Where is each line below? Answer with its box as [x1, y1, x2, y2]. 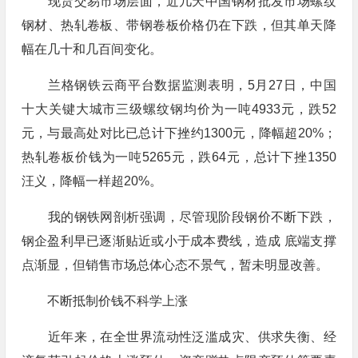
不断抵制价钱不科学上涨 [21, 294, 188, 308]
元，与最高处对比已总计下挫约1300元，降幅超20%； [21, 126, 336, 140]
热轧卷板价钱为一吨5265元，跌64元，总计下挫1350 [21, 150, 336, 164]
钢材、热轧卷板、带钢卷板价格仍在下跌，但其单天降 [21, 18, 336, 32]
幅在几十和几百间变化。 [21, 42, 162, 56]
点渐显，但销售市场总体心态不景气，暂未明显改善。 [21, 258, 328, 272]
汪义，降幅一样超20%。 [21, 174, 162, 188]
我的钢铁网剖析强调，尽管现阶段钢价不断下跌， [21, 210, 336, 224]
